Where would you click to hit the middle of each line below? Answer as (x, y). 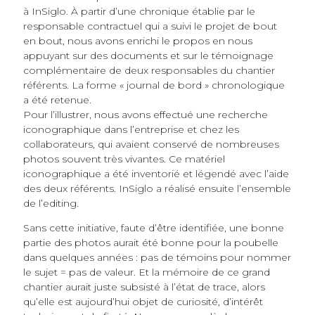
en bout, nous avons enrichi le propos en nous (137, 41)
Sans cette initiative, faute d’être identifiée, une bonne (153, 228)
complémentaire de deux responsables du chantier (149, 71)
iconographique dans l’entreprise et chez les (131, 130)
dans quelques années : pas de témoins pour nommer (157, 258)
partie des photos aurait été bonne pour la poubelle (150, 243)
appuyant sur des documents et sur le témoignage (148, 56)
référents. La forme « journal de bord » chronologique (154, 85)
